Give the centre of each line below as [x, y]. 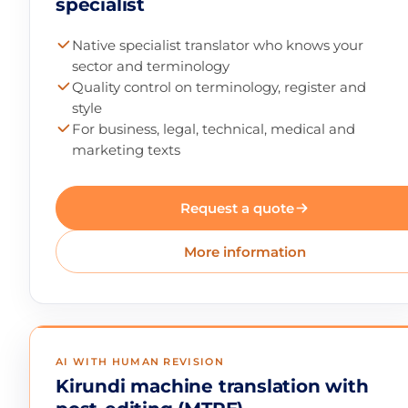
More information [245, 251]
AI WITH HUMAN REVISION [140, 362]
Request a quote [238, 208]
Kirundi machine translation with [212, 387]
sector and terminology [151, 66]
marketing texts [127, 150]
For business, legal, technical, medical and [214, 129]
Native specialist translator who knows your [218, 46]
